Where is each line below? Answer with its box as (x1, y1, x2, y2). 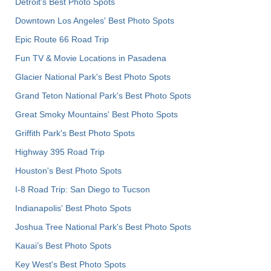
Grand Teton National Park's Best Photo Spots (15, 91, 191, 101)
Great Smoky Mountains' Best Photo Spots (15, 109, 178, 120)
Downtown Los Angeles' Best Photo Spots (15, 16, 174, 26)
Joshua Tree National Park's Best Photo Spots (15, 222, 191, 232)
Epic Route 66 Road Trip (15, 34, 109, 45)
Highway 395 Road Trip (15, 147, 105, 157)
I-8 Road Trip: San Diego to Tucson (15, 184, 150, 195)
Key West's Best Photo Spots (15, 260, 126, 270)
